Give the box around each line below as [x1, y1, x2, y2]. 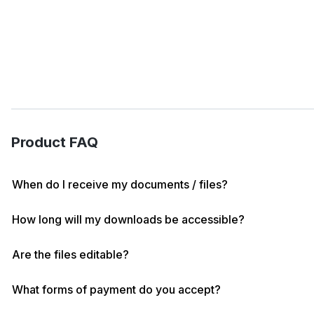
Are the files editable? [12, 247, 129, 261]
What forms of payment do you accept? [12, 282, 221, 296]
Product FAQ [11, 133, 98, 151]
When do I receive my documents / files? [12, 177, 228, 191]
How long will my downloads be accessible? [12, 212, 245, 226]
